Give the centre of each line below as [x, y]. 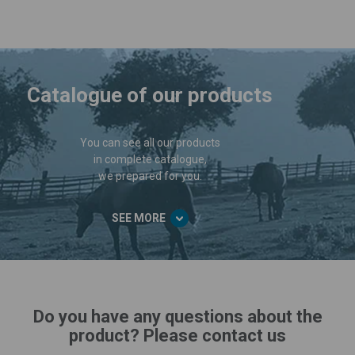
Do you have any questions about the [177, 317]
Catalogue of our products [150, 95]
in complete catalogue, [150, 160]
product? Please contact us [177, 336]
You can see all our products [150, 143]
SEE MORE [138, 218]
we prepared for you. [150, 176]
